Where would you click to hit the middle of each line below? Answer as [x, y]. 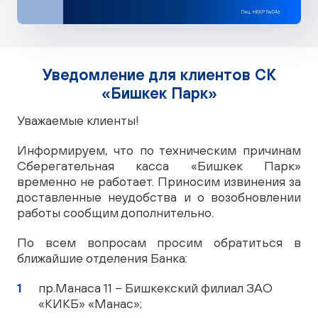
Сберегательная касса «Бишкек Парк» [159, 166]
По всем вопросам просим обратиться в [159, 242]
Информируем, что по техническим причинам [159, 150]
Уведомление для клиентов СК [159, 75]
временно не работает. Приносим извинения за [159, 181]
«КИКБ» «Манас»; [90, 303]
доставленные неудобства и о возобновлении [159, 197]
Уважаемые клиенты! [78, 120]
